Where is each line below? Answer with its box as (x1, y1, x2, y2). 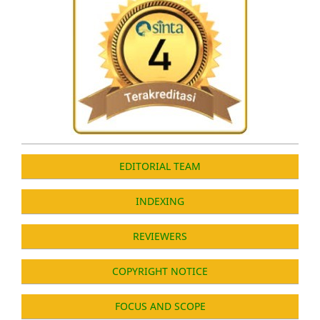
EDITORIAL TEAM (119, 159, 201, 173)
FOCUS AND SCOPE (114, 299, 206, 313)
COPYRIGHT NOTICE (112, 264, 208, 278)
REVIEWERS (133, 229, 187, 243)
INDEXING (136, 194, 184, 208)
